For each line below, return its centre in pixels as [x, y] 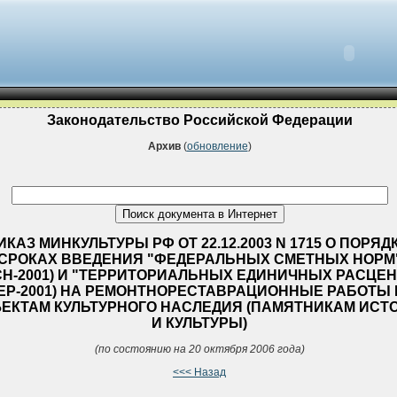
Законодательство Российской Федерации [199, 120]
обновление [217, 147]
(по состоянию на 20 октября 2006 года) [199, 349]
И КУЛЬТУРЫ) [199, 323]
